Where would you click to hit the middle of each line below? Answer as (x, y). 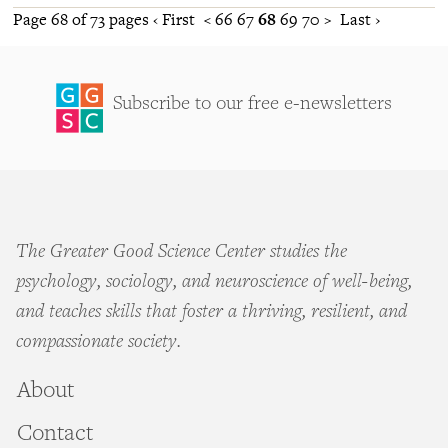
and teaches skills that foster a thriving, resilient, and (211, 313)
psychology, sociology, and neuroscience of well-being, (214, 283)
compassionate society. (98, 343)
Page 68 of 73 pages (83, 19)
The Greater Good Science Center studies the (181, 253)
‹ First (174, 19)
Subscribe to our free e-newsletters (252, 105)
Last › (360, 19)
